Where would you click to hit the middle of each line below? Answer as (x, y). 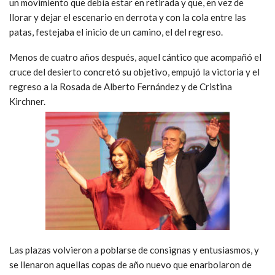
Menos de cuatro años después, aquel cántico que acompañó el (135, 57)
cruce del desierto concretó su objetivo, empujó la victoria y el (134, 72)
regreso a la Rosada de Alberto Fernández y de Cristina (121, 86)
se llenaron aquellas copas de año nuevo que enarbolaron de (130, 264)
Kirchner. (27, 101)
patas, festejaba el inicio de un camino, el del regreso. (116, 32)
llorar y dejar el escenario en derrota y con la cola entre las (128, 17)
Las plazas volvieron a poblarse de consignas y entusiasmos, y (134, 250)
